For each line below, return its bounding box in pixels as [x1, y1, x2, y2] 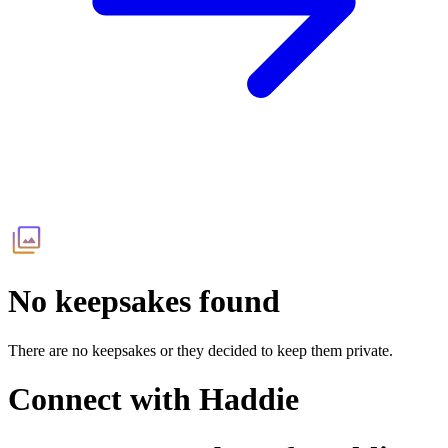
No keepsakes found [8, 283, 280, 320]
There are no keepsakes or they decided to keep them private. [8, 341, 393, 359]
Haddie [199, 381, 299, 418]
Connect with [8, 381, 199, 418]
